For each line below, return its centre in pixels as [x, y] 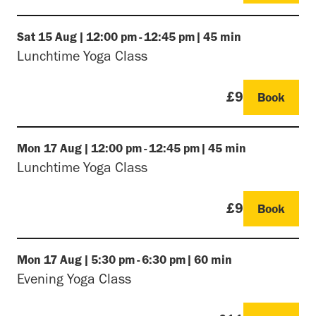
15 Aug [57, 36]
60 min [213, 259]
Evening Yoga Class [74, 278]
